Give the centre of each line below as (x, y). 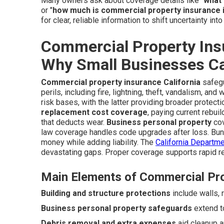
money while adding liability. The (98, 142)
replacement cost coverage (94, 112)
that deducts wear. (74, 122)
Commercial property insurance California (121, 82)
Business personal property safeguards (116, 208)
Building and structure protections (106, 193)
